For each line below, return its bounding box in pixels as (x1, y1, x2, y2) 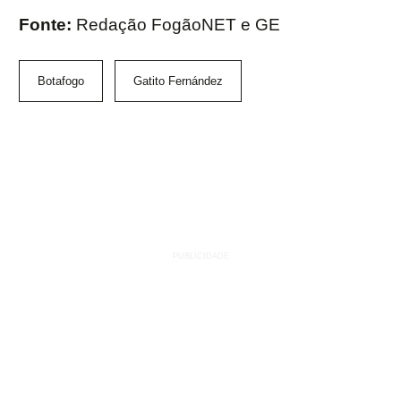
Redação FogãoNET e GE (76, 15, 280, 35)
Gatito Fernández (133, 74, 223, 89)
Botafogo (38, 74, 84, 89)
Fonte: (19, 15, 76, 35)
